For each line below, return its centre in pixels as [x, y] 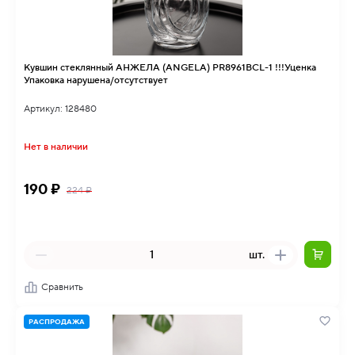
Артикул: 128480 [60, 109]
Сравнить [62, 287]
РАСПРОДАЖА [57, 322]
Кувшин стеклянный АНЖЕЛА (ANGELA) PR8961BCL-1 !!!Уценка [70, 68]
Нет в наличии [56, 147]
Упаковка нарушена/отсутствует [96, 80]
